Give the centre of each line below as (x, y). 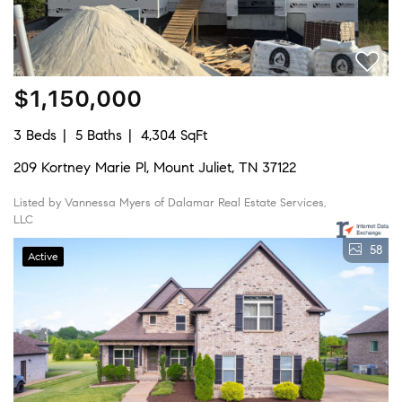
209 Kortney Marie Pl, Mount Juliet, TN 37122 (155, 167)
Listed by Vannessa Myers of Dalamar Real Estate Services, (170, 202)
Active (43, 256)
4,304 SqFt (174, 135)
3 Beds (35, 135)
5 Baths (99, 135)
